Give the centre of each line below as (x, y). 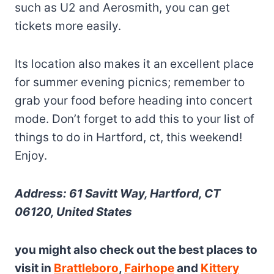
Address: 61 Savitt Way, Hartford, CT (118, 193)
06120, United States (73, 212)
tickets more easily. (68, 26)
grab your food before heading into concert (134, 100)
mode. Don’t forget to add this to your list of (135, 119)
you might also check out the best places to (136, 250)
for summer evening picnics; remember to (130, 82)
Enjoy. (31, 155)
